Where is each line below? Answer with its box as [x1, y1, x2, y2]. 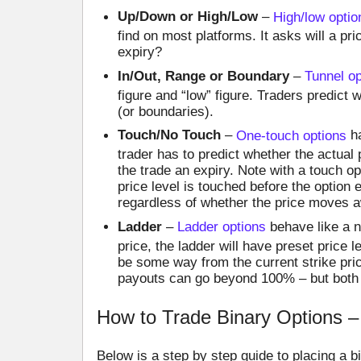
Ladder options [176, 219, 266, 235]
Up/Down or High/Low [117, 9, 258, 25]
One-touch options [235, 127, 346, 143]
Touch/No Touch [117, 127, 221, 143]
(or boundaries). [117, 103, 214, 119]
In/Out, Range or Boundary [117, 68, 289, 85]
